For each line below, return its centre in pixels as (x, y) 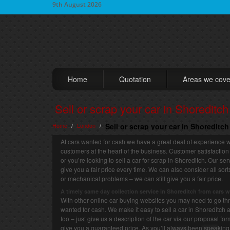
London (86, 125)
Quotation (135, 79)
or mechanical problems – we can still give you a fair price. (142, 178)
